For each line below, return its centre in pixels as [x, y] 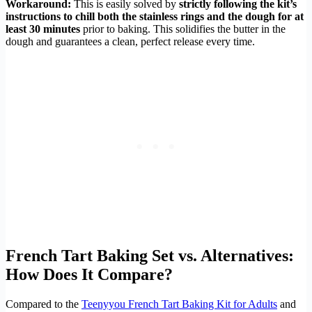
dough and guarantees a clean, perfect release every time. [130, 41]
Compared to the [44, 304]
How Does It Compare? [89, 275]
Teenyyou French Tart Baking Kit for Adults [179, 304]
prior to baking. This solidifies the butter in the [183, 29]
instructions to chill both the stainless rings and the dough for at [155, 16]
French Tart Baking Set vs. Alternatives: [150, 256]
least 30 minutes [43, 29]
